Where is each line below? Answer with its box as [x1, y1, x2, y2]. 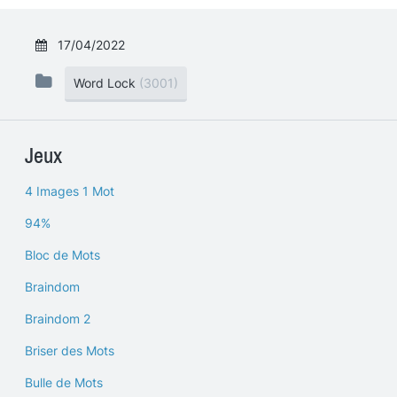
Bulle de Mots [25, 375, 103, 390]
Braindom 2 [25, 311, 90, 326]
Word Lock [74, 75, 136, 90]
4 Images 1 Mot [25, 183, 114, 198]
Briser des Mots [25, 343, 114, 358]
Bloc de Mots [25, 247, 100, 262]
